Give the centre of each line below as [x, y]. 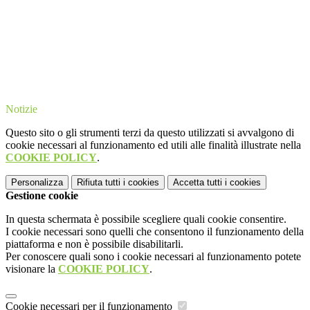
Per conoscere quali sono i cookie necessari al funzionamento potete [153, 257]
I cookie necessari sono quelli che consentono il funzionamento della [155, 232]
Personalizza [37, 183]
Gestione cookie [42, 196]
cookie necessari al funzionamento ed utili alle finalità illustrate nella [153, 145]
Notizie [21, 109]
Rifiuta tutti [99, 183]
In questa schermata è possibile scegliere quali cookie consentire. [146, 219]
